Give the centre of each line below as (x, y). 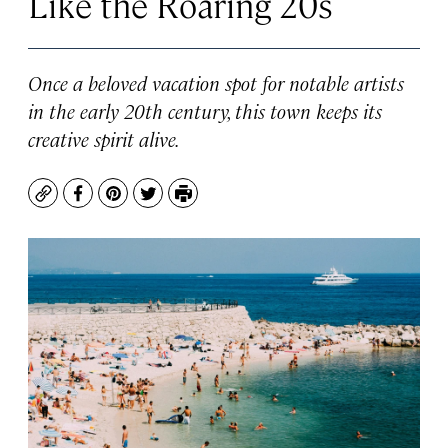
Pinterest (148, 203)
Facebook (114, 203)
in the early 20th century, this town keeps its (205, 110)
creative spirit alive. (104, 138)
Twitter (175, 203)
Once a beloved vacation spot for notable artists (216, 82)
